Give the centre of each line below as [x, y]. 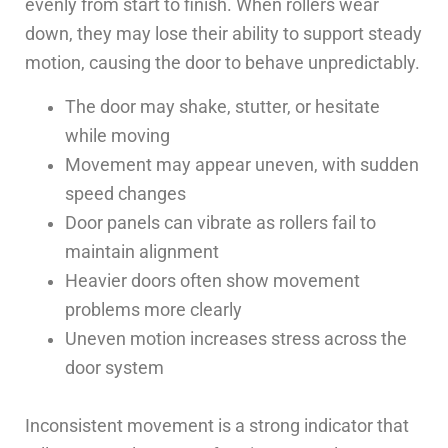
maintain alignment [142, 251]
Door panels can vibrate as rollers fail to [220, 222]
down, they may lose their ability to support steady [223, 34]
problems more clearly [153, 309]
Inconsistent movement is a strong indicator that [217, 425]
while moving [117, 135]
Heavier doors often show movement [212, 280]
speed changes [125, 193]
